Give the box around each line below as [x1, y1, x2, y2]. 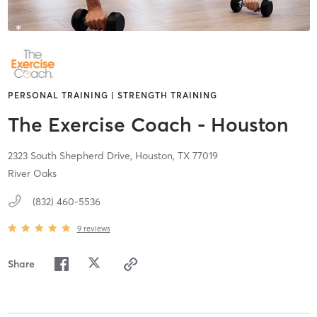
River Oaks [7, 167, 57, 180]
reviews [83, 223, 110, 234]
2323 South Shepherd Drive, [7, 149, 135, 163]
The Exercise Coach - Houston [7, 113, 289, 137]
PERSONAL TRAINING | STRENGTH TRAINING [7, 90, 217, 101]
